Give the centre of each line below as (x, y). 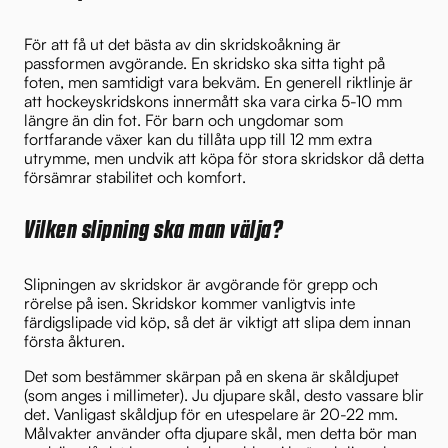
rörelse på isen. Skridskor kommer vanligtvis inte (189, 302)
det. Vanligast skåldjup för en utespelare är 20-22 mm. (211, 413)
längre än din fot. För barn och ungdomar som (183, 119)
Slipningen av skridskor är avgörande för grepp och (201, 283)
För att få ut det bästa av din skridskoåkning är (182, 43)
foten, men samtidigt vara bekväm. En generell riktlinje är (218, 81)
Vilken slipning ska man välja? (153, 230)
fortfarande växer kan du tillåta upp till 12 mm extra (198, 138)
